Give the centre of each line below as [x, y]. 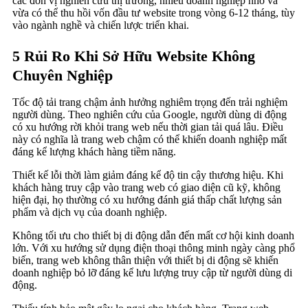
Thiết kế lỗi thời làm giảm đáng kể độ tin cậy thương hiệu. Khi [148, 175]
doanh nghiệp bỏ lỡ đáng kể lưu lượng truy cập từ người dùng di [152, 273]
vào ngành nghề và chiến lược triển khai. [101, 25]
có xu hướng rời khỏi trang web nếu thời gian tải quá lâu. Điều [148, 127]
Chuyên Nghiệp [63, 76]
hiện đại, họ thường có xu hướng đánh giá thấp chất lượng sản [147, 200]
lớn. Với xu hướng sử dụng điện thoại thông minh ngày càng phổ [154, 248]
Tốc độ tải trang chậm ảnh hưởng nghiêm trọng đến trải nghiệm [150, 102]
